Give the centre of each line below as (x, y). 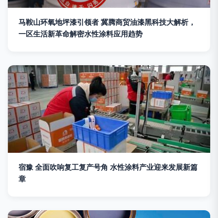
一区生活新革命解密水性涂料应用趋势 (81, 34)
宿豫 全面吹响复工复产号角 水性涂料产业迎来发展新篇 (108, 167)
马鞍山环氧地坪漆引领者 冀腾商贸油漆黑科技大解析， (107, 22)
